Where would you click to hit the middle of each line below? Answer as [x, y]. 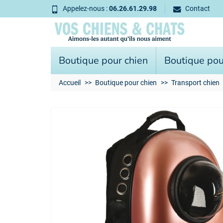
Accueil [70, 83]
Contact [198, 9]
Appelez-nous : [86, 9]
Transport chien [195, 83]
